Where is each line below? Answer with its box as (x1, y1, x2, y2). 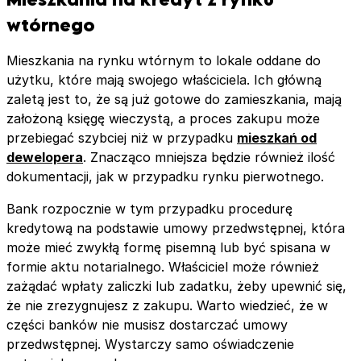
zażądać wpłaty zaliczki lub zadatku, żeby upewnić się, (6, 278, 346, 295)
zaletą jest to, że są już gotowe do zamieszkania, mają (6, 91, 342, 108)
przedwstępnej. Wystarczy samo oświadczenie (6, 336, 294, 353)
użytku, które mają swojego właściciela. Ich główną (6, 72, 322, 89)
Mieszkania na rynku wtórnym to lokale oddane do (6, 52, 321, 69)
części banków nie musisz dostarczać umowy (6, 317, 288, 334)
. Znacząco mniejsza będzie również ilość (83, 149, 335, 166)
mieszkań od (237, 130, 317, 147)
